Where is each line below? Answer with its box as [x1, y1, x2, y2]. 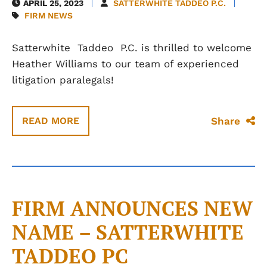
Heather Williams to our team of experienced [12, 58, 239, 70]
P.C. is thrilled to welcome [113, 42, 252, 54]
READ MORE [22, 115, 79, 126]
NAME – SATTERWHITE [12, 219, 244, 246]
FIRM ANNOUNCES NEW [12, 195, 253, 222]
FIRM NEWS [24, 11, 73, 20]
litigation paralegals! [12, 74, 114, 86]
